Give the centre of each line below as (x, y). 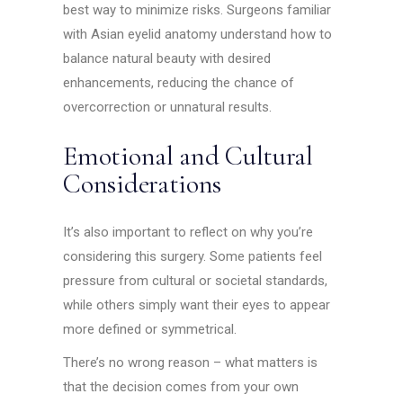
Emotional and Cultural (188, 156)
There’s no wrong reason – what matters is (191, 362)
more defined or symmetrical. (150, 329)
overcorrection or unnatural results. (168, 107)
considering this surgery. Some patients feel (193, 256)
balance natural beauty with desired (167, 58)
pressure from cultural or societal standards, (196, 280)
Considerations (143, 184)
